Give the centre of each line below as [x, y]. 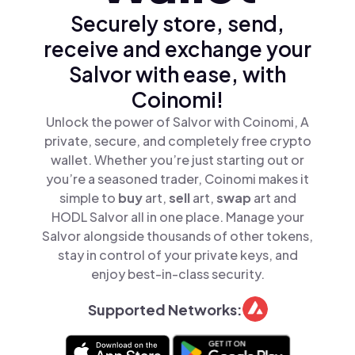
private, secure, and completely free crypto [177, 141]
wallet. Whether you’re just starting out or [177, 160]
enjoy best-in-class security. [177, 274]
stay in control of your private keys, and [177, 255]
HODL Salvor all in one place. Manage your [177, 217]
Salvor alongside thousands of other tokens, [177, 236]
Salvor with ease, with [177, 74]
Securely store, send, [177, 23]
